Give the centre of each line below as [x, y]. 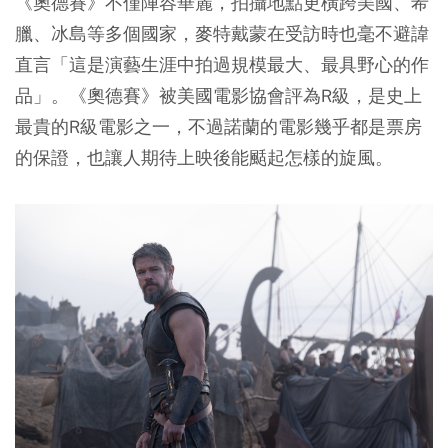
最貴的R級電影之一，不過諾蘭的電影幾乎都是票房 [218, 127]
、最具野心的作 [366, 65]
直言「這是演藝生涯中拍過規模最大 [159, 65]
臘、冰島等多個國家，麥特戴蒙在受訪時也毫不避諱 [222, 34]
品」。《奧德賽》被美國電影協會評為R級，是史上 [218, 96]
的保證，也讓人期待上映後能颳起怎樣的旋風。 [204, 158]
